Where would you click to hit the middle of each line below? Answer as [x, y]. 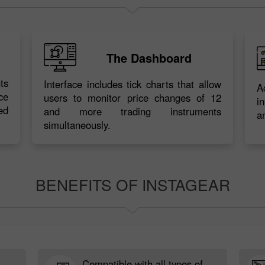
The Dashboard [149, 57]
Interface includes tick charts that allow [132, 84]
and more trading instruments [132, 111]
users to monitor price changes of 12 [132, 98]
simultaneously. [77, 125]
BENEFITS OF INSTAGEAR [132, 184]
